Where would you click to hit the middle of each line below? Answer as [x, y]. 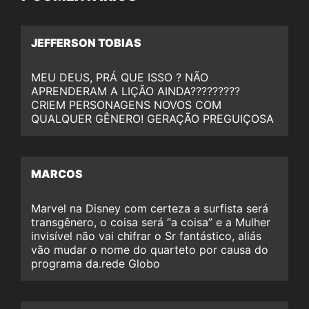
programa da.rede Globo [96, 263]
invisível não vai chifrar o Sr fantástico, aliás [146, 236]
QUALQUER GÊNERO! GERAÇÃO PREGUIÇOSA [152, 118]
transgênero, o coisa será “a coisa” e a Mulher [151, 222]
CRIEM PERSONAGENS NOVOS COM [126, 104]
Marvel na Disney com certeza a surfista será [150, 208]
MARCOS [57, 173]
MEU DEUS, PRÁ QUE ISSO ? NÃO [120, 77]
